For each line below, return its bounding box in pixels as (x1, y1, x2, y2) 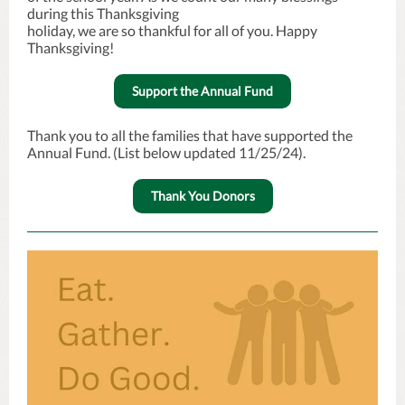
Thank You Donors (150, 188, 255, 203)
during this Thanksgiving (27, 5, 179, 22)
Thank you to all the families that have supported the (27, 127, 353, 144)
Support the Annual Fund (132, 83, 273, 99)
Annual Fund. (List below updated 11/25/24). (27, 144, 306, 161)
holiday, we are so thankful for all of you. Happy (27, 22, 317, 39)
